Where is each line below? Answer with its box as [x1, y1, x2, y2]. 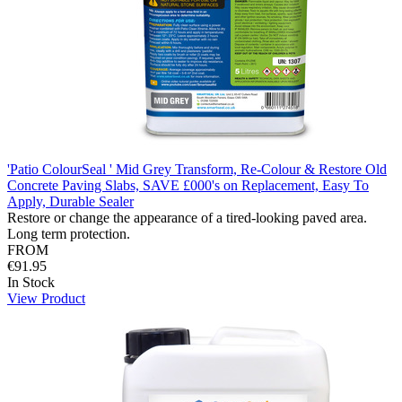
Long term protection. [7, 225, 130, 241]
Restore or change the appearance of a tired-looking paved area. [7, 209, 367, 225]
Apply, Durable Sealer [7, 193, 134, 209]
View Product [7, 290, 85, 306]
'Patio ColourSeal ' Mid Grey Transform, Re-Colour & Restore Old [7, 161, 387, 177]
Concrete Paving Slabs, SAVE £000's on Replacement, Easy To [7, 177, 369, 193]
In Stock [7, 274, 55, 290]
